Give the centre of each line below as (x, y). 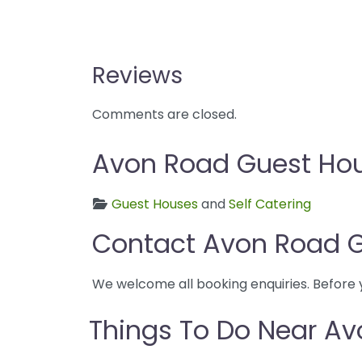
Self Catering (270, 204)
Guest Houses (155, 204)
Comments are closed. (164, 114)
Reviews (137, 75)
